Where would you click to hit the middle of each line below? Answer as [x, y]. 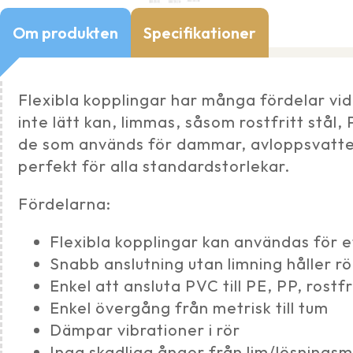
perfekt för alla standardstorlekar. [154, 166]
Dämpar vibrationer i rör [145, 330]
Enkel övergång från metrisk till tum [189, 308]
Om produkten [65, 33]
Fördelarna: [65, 204]
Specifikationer [200, 33]
